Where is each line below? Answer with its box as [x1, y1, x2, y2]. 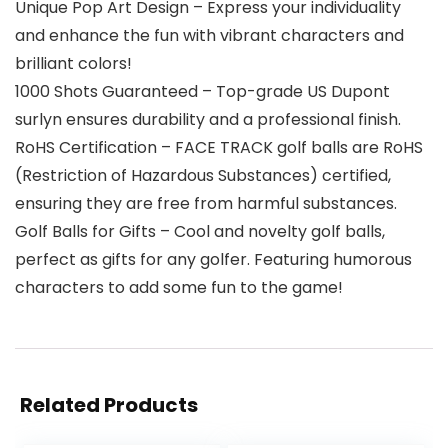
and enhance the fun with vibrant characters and [15, 23, 404, 47]
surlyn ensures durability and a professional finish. [15, 107, 401, 131]
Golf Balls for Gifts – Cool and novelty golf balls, [15, 219, 385, 243]
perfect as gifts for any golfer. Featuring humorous [15, 247, 412, 271]
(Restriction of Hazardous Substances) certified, [15, 163, 391, 187]
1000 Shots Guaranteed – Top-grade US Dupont [15, 79, 390, 103]
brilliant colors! [15, 51, 132, 75]
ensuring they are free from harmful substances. [15, 191, 397, 215]
